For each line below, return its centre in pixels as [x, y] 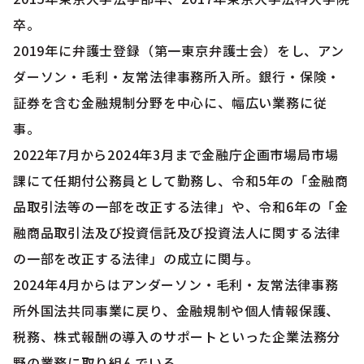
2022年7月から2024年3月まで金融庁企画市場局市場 [176, 154]
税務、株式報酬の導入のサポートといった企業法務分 [177, 336]
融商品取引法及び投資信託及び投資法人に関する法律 [177, 232]
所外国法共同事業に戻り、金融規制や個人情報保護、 [177, 310]
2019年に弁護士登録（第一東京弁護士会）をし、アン [179, 50]
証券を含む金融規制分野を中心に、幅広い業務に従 [170, 102]
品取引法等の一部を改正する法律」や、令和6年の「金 [181, 206]
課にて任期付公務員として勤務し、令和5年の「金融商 [181, 180]
